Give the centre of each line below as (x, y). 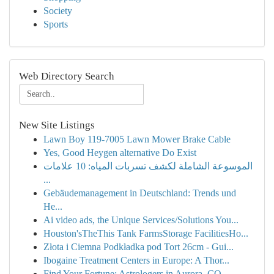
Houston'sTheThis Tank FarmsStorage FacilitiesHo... (146, 233)
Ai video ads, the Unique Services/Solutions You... (141, 220)
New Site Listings (57, 125)
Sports (56, 24)
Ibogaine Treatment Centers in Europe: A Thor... (136, 260)
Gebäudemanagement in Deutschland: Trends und (140, 193)
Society (58, 11)
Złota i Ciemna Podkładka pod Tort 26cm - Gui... (139, 247)
